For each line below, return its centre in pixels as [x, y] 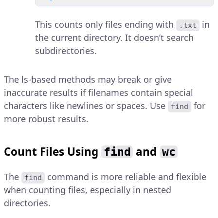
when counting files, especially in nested [88, 190]
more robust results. [46, 119]
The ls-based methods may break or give [88, 80]
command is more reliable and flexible [127, 177]
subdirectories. [66, 51]
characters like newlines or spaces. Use [86, 106]
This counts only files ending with [106, 25]
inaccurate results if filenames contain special [99, 93]
